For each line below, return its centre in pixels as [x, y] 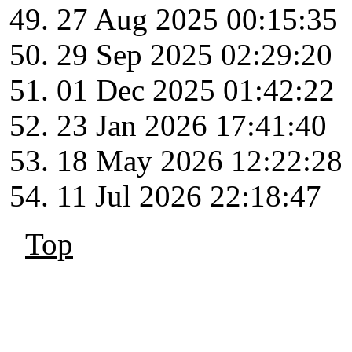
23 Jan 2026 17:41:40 [192, 126]
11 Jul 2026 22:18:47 [189, 196]
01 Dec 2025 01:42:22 [196, 90]
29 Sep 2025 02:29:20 [194, 55]
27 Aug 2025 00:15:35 [197, 20]
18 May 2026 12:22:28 [200, 161]
